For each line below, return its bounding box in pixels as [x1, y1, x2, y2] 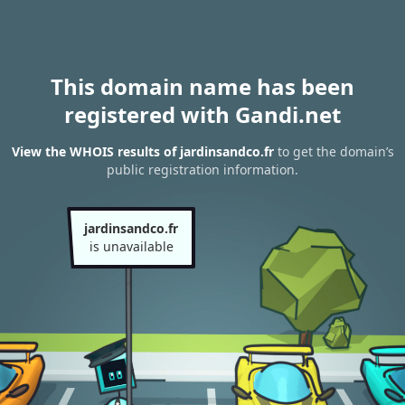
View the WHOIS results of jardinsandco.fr [11, 143, 274, 161]
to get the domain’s [273, 143, 394, 161]
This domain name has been [51, 71, 354, 101]
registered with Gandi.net [64, 99, 341, 129]
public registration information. [107, 161, 298, 179]
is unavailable [89, 238, 174, 255]
